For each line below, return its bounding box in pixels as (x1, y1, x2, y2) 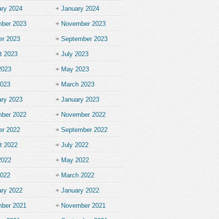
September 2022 (61, 126, 108, 133)
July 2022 (61, 141, 88, 149)
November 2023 (61, 20, 106, 27)
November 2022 (61, 111, 106, 118)
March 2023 (61, 81, 94, 88)
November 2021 (61, 202, 106, 209)
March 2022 (61, 172, 94, 179)
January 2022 (61, 187, 99, 194)
